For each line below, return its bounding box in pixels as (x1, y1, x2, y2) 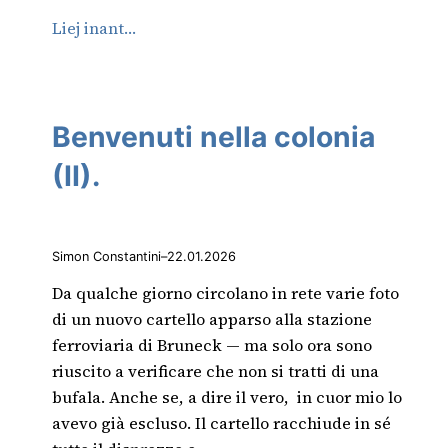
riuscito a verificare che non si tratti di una (52, 359, 379, 382)
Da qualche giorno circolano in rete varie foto (52, 281, 399, 304)
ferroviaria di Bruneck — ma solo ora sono (52, 333, 372, 356)
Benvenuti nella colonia (52, 120, 375, 155)
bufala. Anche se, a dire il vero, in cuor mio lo (52, 385, 402, 408)
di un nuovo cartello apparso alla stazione (52, 307, 372, 330)
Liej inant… (52, 16, 136, 39)
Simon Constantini (52, 248, 161, 264)
